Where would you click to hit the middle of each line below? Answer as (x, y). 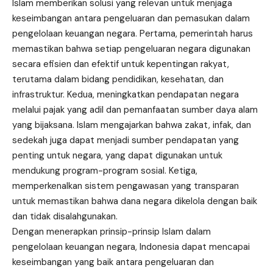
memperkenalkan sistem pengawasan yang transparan (126, 186)
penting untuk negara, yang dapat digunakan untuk (117, 155)
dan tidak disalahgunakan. (65, 216)
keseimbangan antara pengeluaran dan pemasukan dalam (131, 18)
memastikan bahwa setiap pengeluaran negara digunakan (131, 48)
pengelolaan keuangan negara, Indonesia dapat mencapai (131, 246)
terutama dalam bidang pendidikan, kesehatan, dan (118, 79)
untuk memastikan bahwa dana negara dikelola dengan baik (135, 201)
